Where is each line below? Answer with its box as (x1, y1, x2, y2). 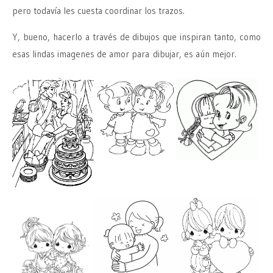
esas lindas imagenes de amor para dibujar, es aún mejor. (12, 48, 236, 60)
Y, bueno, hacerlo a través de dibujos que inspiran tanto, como (12, 30, 261, 43)
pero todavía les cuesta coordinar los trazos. (12, 4, 185, 16)
